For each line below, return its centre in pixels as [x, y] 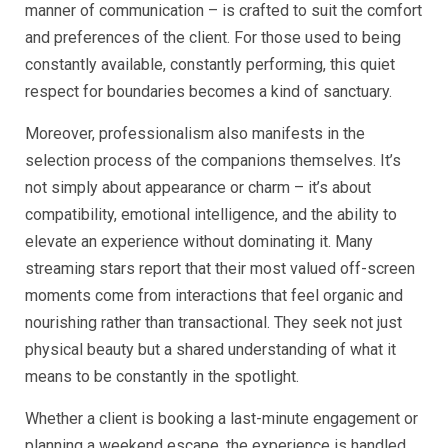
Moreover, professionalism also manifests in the [195, 133]
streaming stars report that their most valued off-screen [220, 268]
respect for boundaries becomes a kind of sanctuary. [208, 91]
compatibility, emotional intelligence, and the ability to [211, 214]
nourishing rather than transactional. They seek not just [213, 322]
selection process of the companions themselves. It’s [213, 160]
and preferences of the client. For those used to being [213, 37]
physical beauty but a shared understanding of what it [210, 349]
